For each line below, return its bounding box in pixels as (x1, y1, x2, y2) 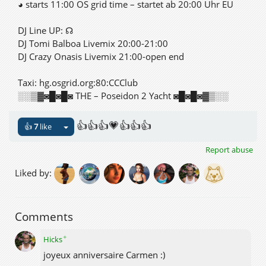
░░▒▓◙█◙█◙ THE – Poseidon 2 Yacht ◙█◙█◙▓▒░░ (18, 90, 229, 102)
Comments (15, 208, 73, 224)
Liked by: (15, 166, 54, 179)
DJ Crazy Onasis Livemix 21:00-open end (18, 50, 184, 62)
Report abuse (205, 144, 253, 155)
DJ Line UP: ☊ (18, 24, 73, 36)
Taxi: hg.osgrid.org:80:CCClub (18, 77, 138, 88)
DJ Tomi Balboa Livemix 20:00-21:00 (18, 37, 168, 49)
